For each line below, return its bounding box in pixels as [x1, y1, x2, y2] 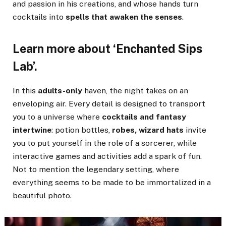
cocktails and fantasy [102, 111, 186, 122]
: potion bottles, [51, 125, 112, 135]
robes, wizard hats [112, 125, 184, 135]
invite [184, 125, 206, 135]
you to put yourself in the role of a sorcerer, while [13, 138, 197, 148]
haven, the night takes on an [82, 85, 188, 95]
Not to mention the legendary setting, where [13, 164, 179, 174]
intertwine [13, 125, 51, 135]
